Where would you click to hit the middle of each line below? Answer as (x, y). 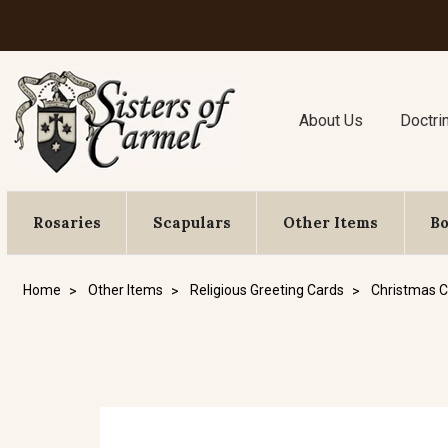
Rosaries (66, 222)
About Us (331, 120)
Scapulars (191, 222)
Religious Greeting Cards (267, 290)
